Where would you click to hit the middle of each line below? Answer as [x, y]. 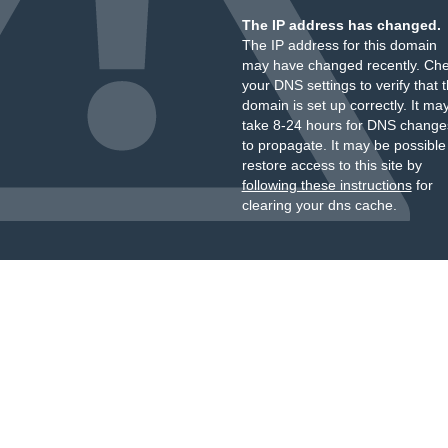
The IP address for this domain [339, 45]
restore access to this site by [331, 165]
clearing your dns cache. [319, 205]
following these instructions [326, 185]
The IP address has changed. [341, 25]
